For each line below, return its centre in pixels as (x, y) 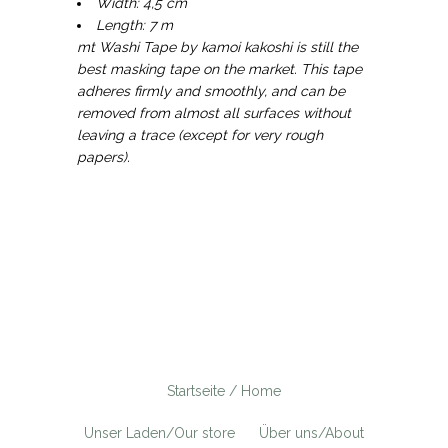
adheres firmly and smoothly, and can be (211, 90)
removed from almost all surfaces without (214, 112)
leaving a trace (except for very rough (200, 134)
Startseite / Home (224, 390)
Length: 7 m (135, 24)
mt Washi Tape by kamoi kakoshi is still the (218, 46)
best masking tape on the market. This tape (220, 68)
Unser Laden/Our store (159, 432)
